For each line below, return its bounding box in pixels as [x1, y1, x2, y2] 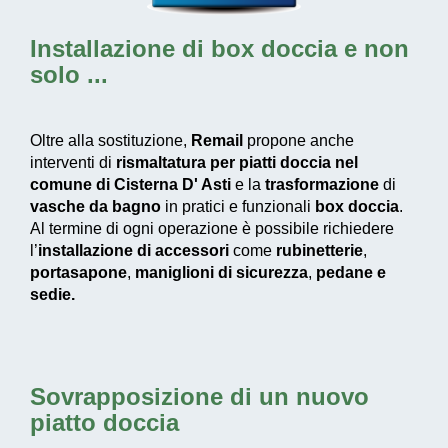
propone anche [243, 131, 354, 149]
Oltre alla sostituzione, [30, 131, 191, 149]
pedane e [316, 263, 386, 281]
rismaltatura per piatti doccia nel [116, 153, 358, 171]
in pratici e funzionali [161, 197, 315, 215]
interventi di [30, 153, 116, 171]
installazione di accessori [38, 241, 229, 259]
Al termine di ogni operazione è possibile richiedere [30, 219, 394, 237]
